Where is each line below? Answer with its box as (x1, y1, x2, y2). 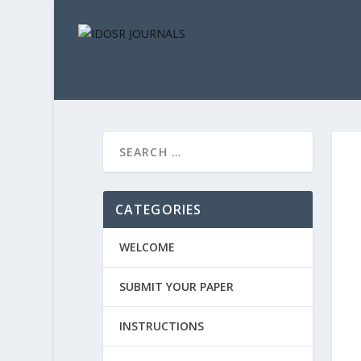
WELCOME (118, 239, 175, 255)
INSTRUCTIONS (118, 318, 204, 334)
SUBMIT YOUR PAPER (118, 279, 234, 294)
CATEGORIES (114, 201, 202, 218)
